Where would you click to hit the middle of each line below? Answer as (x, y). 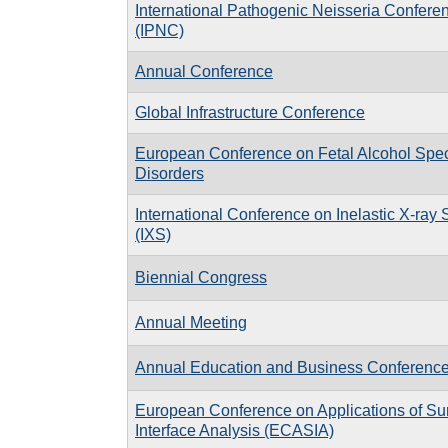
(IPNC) (159, 30)
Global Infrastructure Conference (250, 112)
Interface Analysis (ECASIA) (234, 430)
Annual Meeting (191, 322)
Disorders (169, 173)
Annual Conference (204, 71)
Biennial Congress (201, 277)
